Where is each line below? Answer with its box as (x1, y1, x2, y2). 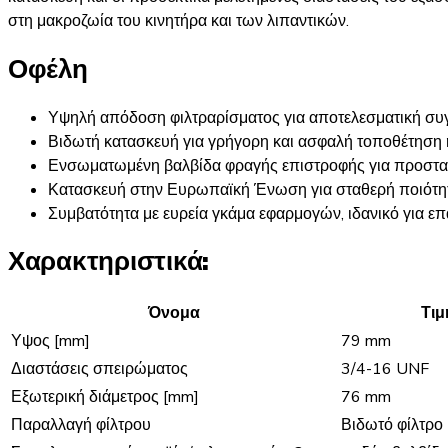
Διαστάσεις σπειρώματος (11, 357, 188, 380)
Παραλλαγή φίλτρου (11, 413, 151, 436)
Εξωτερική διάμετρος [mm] (11, 385, 199, 408)
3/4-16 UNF (341, 357, 429, 380)
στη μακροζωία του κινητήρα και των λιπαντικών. (8, 10, 349, 33)
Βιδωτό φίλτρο (341, 413, 443, 436)
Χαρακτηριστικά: (8, 244, 210, 280)
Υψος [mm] (11, 329, 90, 352)
